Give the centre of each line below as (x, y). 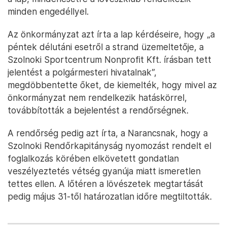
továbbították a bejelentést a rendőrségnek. (98, 110)
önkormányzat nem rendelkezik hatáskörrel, (97, 98)
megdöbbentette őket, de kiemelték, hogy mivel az (112, 85)
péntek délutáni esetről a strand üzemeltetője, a (106, 47)
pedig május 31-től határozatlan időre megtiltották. (110, 196)
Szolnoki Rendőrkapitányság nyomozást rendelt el (109, 146)
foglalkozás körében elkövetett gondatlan (93, 158)
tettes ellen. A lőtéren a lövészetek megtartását (105, 184)
